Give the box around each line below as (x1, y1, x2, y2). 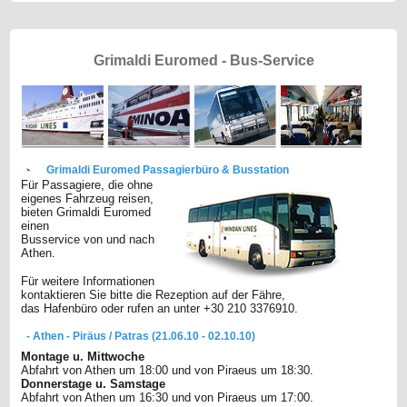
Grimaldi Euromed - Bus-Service (93, 53, 314, 68)
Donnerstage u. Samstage (21, 377, 166, 392)
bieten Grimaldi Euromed (21, 205, 152, 220)
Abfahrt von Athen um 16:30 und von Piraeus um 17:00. (21, 391, 314, 405)
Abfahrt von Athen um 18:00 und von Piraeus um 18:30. (21, 363, 314, 378)
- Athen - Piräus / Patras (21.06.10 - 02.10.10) (26, 330, 256, 343)
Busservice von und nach (21, 233, 155, 247)
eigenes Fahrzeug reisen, (21, 192, 154, 206)
